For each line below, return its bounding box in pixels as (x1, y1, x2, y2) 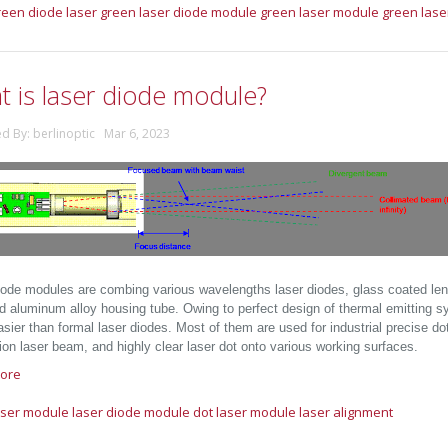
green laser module (260, 2, 379, 21)
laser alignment (299, 402, 393, 421)
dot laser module (193, 402, 296, 421)
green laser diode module (100, 2, 257, 21)
